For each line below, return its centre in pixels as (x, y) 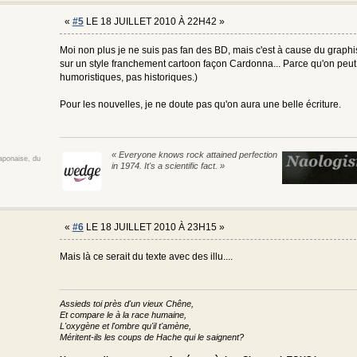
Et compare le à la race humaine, (123, 315)
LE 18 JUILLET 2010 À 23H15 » (154, 227)
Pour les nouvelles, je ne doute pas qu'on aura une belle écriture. (200, 105)
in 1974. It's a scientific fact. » (168, 165)
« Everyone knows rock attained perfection (194, 154)
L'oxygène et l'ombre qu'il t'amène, (125, 326)
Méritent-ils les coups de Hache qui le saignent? (151, 337)
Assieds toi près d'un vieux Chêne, (126, 304)
